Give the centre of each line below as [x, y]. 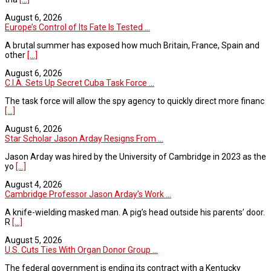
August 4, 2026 [34, 184]
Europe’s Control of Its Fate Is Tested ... [77, 27]
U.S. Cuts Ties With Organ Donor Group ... [81, 250]
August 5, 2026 [34, 240]
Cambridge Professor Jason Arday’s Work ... [88, 194]
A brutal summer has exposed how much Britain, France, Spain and [132, 45]
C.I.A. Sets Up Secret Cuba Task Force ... [80, 83]
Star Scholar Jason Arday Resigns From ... [84, 138]
